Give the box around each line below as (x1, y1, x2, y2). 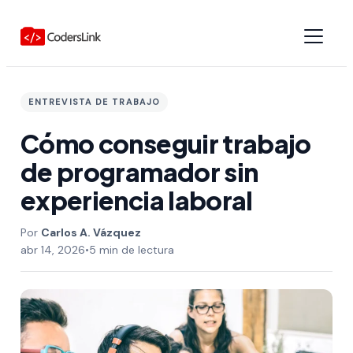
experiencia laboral (20, 184, 253, 216)
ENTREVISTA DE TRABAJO (28, 96, 161, 107)
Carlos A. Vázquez (40, 225, 141, 240)
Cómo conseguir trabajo (20, 128, 311, 159)
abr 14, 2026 (20, 243, 85, 257)
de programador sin (20, 156, 258, 188)
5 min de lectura (88, 243, 174, 257)
